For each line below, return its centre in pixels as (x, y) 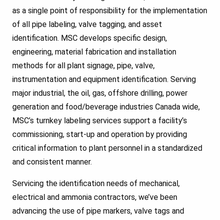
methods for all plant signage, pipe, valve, (83, 65)
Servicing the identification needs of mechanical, (96, 183)
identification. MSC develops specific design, (90, 38)
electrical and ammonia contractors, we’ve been (95, 197)
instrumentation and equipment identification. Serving (104, 79)
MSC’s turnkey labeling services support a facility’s (100, 120)
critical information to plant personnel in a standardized (107, 148)
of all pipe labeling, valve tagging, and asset (87, 24)
